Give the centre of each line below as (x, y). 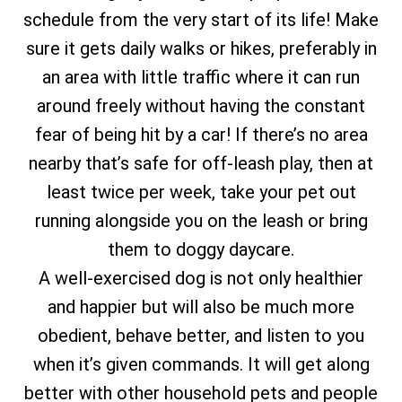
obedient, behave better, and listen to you (201, 336)
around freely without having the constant (201, 106)
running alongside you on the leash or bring (201, 221)
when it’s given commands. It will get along (201, 364)
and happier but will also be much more (201, 307)
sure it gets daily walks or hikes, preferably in (201, 48)
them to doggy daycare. (201, 249)
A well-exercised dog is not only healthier (201, 278)
